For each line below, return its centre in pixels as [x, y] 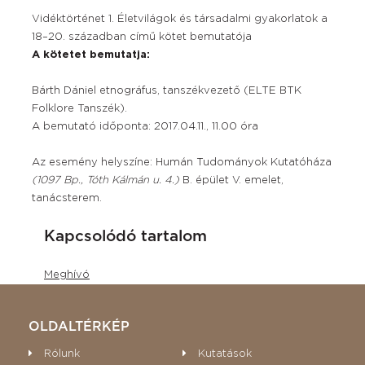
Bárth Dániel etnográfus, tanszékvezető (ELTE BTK [167, 91]
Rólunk [62, 354]
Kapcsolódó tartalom [125, 237]
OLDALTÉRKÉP [79, 327]
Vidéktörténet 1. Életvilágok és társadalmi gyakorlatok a [180, 19]
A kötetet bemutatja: [91, 55]
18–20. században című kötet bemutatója [142, 37]
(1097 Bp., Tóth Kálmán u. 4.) [106, 180]
